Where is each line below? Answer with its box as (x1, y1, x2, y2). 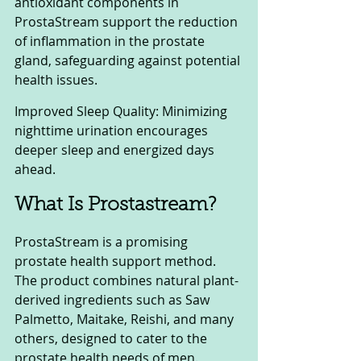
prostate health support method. (15, 252, 219, 271)
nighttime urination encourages (15, 122, 211, 140)
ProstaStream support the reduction (15, 13, 241, 31)
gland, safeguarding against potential (15, 52, 243, 70)
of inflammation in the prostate (15, 32, 208, 51)
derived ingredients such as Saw (15, 291, 213, 309)
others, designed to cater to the (15, 330, 210, 348)
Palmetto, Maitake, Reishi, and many (15, 310, 237, 329)
